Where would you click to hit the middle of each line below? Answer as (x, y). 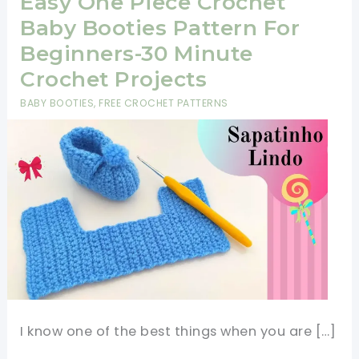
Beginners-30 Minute (137, 53)
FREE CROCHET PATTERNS (163, 103)
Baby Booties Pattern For (160, 28)
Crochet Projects (114, 79)
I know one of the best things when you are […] (178, 331)
